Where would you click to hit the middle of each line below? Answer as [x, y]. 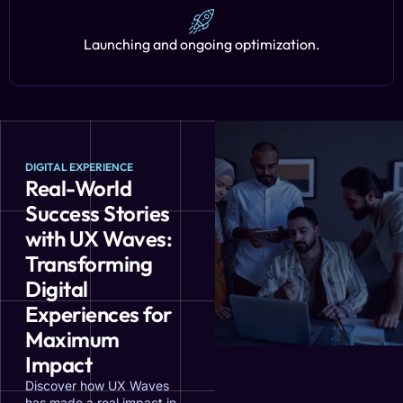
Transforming [89, 264]
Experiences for [99, 314]
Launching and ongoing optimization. [201, 44]
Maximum [72, 339]
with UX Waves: [99, 238]
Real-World [78, 188]
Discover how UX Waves [97, 385]
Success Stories [98, 213]
